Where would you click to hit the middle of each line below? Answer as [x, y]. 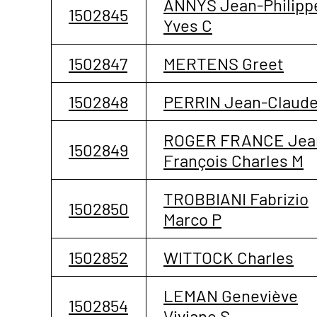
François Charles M [234, 160]
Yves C [188, 25]
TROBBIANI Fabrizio [236, 198]
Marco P [192, 219]
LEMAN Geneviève [231, 295]
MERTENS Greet [224, 63]
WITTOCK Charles [229, 257]
